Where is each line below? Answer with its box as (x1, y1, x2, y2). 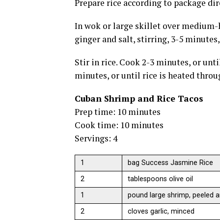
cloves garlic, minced (128, 207, 195, 216)
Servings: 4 (75, 133, 117, 144)
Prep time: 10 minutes (75, 106, 161, 118)
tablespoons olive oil (128, 175, 193, 184)
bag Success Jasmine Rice (128, 159, 214, 167)
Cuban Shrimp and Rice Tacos (75, 93, 203, 105)
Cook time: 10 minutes (75, 119, 164, 131)
